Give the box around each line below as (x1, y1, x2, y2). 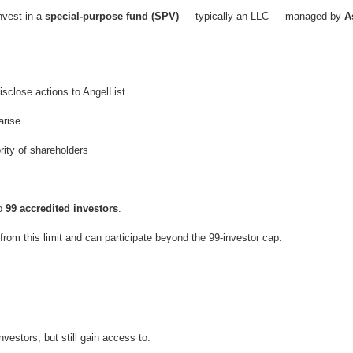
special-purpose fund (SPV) (45, 10, 179, 23)
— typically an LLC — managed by (179, 10, 344, 23)
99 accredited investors (6, 203, 118, 215)
